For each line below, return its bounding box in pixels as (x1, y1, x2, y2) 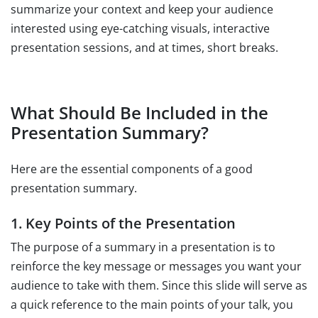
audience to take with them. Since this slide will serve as (11, 277, 307, 293)
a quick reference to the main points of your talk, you (11, 296, 293, 312)
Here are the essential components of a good (11, 160, 253, 177)
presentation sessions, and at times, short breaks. (11, 39, 278, 55)
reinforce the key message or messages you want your (11, 258, 302, 274)
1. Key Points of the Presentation (11, 213, 236, 233)
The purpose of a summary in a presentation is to (11, 238, 275, 255)
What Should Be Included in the (11, 100, 268, 124)
